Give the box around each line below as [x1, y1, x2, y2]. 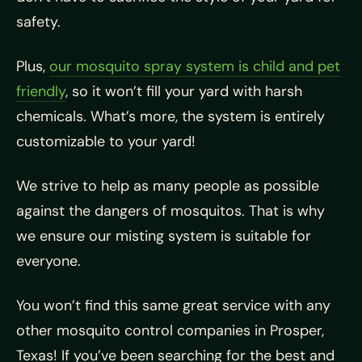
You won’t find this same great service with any [16, 296, 330, 316]
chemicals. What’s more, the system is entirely [16, 107, 325, 127]
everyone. [16, 251, 81, 271]
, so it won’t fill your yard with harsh [65, 82, 302, 102]
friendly [16, 82, 65, 102]
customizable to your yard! [16, 132, 196, 152]
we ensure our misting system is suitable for [16, 226, 311, 246]
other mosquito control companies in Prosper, [16, 321, 324, 341]
